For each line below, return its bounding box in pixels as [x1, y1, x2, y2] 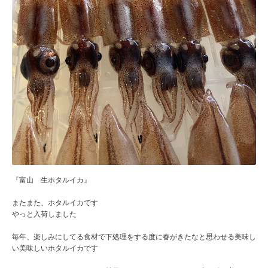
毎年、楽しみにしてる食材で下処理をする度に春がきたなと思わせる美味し [12, 233, 256, 242]
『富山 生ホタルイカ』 [12, 176, 91, 185]
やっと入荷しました [12, 210, 77, 219]
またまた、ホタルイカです [12, 199, 98, 208]
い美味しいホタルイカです [12, 244, 98, 253]
